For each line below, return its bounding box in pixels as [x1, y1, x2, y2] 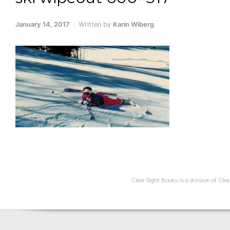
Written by [79, 21, 113, 28]
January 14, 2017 [15, 21, 70, 28]
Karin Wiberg [113, 21, 154, 28]
